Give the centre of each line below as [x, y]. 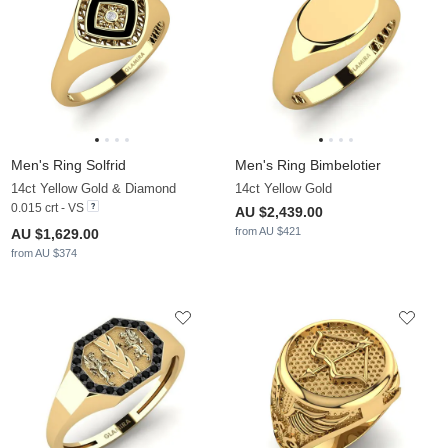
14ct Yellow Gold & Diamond [93, 189]
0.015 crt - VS [47, 208]
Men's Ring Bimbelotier [308, 165]
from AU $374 [44, 253]
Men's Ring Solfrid [68, 165]
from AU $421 [268, 231]
